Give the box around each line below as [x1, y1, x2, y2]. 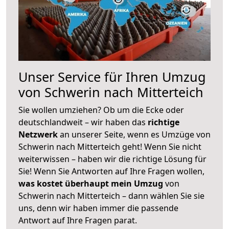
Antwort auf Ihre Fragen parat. [18, 214, 137, 226]
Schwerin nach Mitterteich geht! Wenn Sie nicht [18, 141, 201, 152]
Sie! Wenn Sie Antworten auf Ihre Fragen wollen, [18, 165, 204, 177]
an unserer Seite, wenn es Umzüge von [60, 128, 211, 140]
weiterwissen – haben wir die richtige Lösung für [18, 153, 207, 165]
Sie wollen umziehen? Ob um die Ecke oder [18, 104, 184, 116]
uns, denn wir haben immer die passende [18, 202, 178, 214]
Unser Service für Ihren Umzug [18, 67, 206, 85]
